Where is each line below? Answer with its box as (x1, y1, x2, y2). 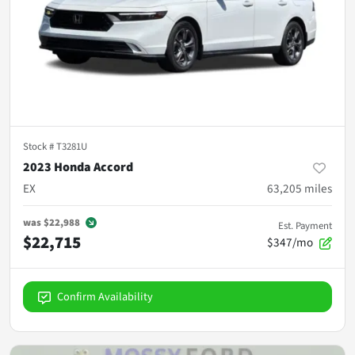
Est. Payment (278, 219, 332, 234)
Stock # (23, 139, 56, 155)
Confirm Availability (57, 288, 153, 306)
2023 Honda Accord (23, 158, 133, 177)
